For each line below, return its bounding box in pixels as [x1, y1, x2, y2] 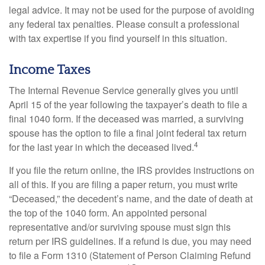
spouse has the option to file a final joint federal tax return [9, 126, 247, 140]
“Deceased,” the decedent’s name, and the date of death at [9, 192, 253, 206]
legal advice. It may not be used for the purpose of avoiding [9, 3, 254, 17]
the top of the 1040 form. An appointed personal [9, 206, 207, 220]
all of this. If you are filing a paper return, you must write [9, 177, 238, 192]
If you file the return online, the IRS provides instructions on [9, 163, 254, 177]
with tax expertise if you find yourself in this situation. [9, 31, 227, 46]
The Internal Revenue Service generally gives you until [9, 83, 238, 98]
